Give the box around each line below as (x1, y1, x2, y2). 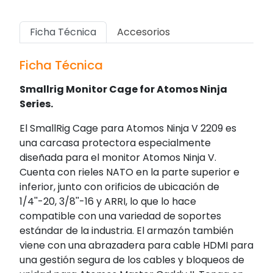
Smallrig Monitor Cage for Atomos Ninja (19, 82, 227, 96)
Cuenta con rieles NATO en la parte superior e (19, 165, 239, 179)
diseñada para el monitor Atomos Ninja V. (19, 150, 216, 165)
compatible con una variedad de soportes (19, 208, 221, 223)
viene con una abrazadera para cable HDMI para (19, 238, 253, 252)
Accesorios (117, 24, 170, 39)
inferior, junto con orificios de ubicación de (19, 179, 219, 194)
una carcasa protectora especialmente (19, 135, 211, 150)
